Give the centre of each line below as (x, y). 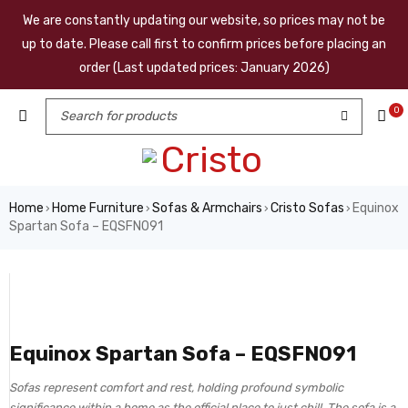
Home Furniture (98, 208)
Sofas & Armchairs (207, 208)
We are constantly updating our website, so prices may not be (204, 20)
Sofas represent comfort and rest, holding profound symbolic (176, 388)
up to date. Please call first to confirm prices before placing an (204, 44)
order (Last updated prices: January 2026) (204, 68)
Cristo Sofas (307, 208)
